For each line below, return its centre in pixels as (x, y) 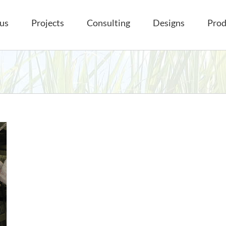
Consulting (108, 22)
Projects (48, 22)
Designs (169, 22)
